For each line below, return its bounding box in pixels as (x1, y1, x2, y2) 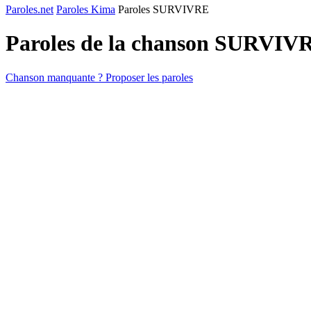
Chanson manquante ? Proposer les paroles (6, 71, 193, 83)
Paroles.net (6, 3, 53, 15)
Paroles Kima (56, 3, 115, 15)
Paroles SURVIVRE (118, 3, 209, 15)
